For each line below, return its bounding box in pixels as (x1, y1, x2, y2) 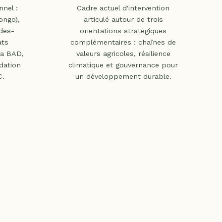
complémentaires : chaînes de (70, 38, 176, 46)
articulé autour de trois (83, 15, 163, 23)
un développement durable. (75, 72, 171, 80)
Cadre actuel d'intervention (77, 3, 169, 12)
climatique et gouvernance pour (68, 60, 178, 69)
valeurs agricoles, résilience (76, 49, 170, 57)
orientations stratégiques (80, 26, 166, 35)
